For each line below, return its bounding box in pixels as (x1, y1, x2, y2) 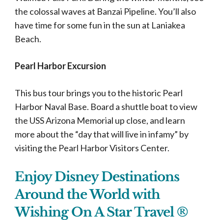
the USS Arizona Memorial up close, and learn (15, 115, 185, 126)
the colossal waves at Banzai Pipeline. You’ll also (15, 6, 196, 17)
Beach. (15, 33, 43, 44)
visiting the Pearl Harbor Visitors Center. (15, 142, 171, 153)
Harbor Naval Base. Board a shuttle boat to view (15, 101, 197, 112)
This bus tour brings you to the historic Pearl (15, 87, 183, 98)
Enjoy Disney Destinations (15, 169, 179, 185)
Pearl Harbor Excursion (15, 60, 106, 71)
